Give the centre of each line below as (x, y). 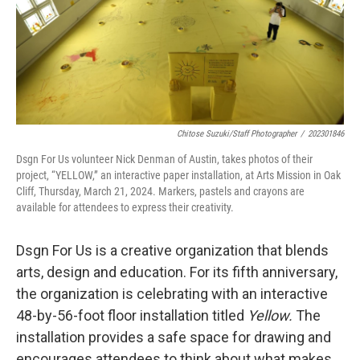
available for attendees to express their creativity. (125, 207)
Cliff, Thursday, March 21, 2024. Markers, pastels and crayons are (160, 191)
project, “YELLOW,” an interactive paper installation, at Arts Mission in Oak (178, 175)
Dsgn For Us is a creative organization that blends (172, 250)
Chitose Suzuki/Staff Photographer (237, 133)
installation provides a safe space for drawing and (174, 337)
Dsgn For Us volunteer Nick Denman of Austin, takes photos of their (164, 159)
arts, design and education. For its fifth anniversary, (177, 272)
